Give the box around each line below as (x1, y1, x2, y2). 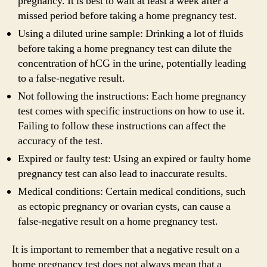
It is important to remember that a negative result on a (12, 243, 240, 256)
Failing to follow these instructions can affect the (18, 119, 226, 133)
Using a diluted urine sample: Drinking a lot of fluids (18, 26, 243, 41)
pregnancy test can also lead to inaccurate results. (18, 166, 228, 181)
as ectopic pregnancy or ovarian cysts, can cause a (18, 199, 231, 213)
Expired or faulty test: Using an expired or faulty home (18, 151, 251, 166)
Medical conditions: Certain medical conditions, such (18, 184, 246, 198)
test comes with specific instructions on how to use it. (18, 104, 245, 118)
